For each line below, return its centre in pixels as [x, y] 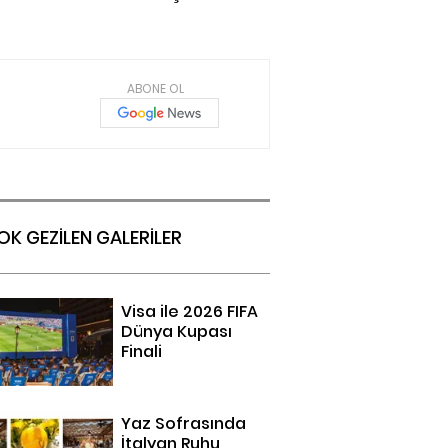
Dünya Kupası [177, 331]
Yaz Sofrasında [184, 424]
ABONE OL [156, 88]
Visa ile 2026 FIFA [190, 311]
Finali [142, 351]
